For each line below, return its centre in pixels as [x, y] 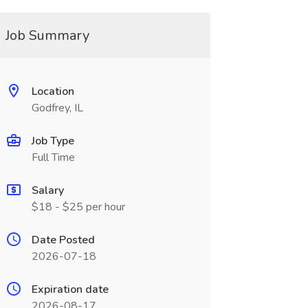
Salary [47, 190]
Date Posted [63, 240]
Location [53, 91]
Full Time [53, 157]
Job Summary [47, 35]
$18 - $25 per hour [78, 207]
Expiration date [70, 289]
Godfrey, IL [57, 108]
